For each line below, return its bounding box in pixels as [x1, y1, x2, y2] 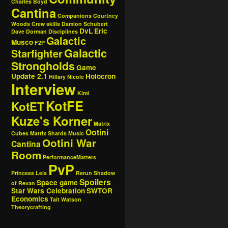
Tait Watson [50, 195, 81, 204]
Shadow [94, 169, 115, 177]
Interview [11, 78, 76, 100]
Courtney [93, 12, 118, 20]
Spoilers [79, 176, 111, 188]
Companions [58, 12, 92, 20]
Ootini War [42, 135, 96, 151]
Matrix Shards [30, 129, 67, 137]
